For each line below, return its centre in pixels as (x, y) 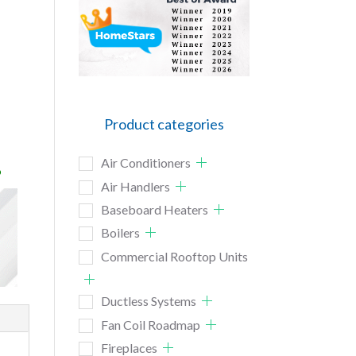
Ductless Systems (148, 301)
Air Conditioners (145, 163)
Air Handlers (135, 186)
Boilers (120, 233)
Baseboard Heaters (154, 209)
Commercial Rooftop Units (174, 256)
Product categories (164, 124)
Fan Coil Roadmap (150, 324)
